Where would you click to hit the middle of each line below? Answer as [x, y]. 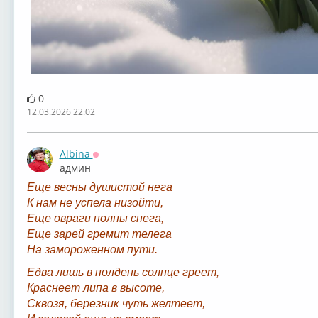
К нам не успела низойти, [95, 203]
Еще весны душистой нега [99, 187]
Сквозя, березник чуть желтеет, [116, 304]
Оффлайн [116, 164]
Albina [76, 154]
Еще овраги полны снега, [95, 219]
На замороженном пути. [92, 250]
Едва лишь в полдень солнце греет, [123, 273]
